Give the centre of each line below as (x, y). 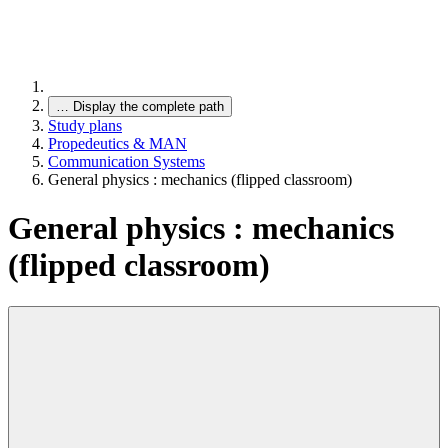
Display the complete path (148, 106)
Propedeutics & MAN (117, 143)
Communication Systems (126, 161)
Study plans (85, 125)
